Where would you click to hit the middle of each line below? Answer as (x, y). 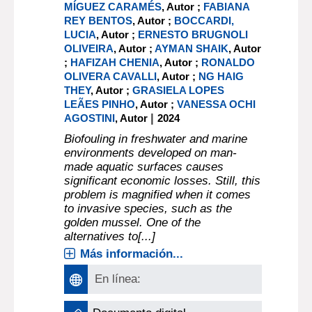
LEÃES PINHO (100, 104)
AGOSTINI (90, 118)
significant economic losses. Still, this (163, 181)
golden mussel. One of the (133, 223)
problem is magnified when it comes (158, 195)
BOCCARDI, (204, 21)
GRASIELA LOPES (179, 90)
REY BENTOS (99, 21)
